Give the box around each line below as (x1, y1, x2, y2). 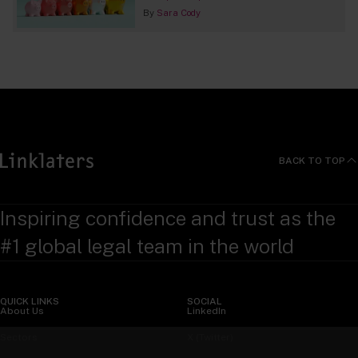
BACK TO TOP (279, 154, 345, 166)
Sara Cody (156, 7, 201, 19)
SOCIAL (187, 296, 222, 308)
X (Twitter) (187, 332, 233, 344)
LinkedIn (187, 305, 226, 317)
